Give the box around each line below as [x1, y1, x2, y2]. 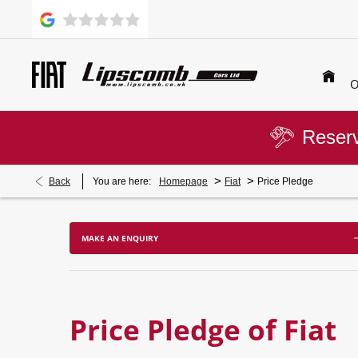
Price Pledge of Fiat [70, 311, 336, 348]
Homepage [159, 176, 208, 187]
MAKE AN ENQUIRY [82, 233, 158, 245]
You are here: [93, 176, 151, 187]
